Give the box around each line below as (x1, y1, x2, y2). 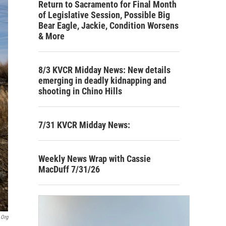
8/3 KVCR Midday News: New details (38, 64, 171, 75)
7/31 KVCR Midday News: (38, 119, 130, 130)
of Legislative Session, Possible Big (38, 9, 170, 20)
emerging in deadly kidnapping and (38, 75, 166, 86)
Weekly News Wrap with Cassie (38, 153, 151, 164)
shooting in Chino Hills (38, 85, 122, 96)
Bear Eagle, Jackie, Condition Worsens (38, 20, 179, 31)
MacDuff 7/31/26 (38, 163, 100, 175)
